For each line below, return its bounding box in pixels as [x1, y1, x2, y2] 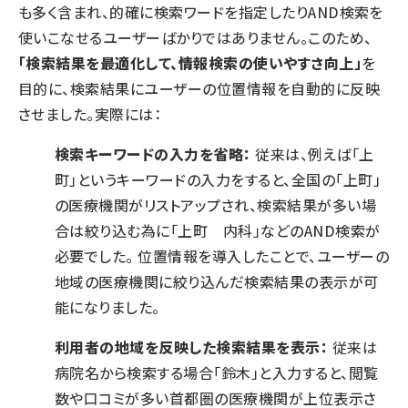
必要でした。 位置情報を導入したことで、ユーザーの [55, 245, 389, 267]
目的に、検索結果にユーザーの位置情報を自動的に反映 [18, 77, 381, 99]
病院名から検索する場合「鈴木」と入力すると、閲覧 [55, 362, 379, 383]
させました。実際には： [18, 103, 162, 125]
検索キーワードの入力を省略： [55, 143, 251, 165]
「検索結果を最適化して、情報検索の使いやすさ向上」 [18, 52, 362, 74]
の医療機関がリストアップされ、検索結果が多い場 [55, 194, 377, 216]
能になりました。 [55, 296, 160, 318]
